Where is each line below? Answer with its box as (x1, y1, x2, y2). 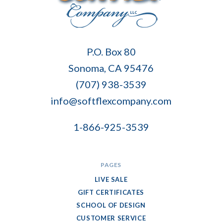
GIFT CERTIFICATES (77, 188, 145, 197)
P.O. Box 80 (86, 46, 136, 58)
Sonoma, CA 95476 (68, 62, 154, 74)
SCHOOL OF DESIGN (76, 201, 146, 210)
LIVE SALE (94, 175, 128, 184)
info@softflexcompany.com (51, 95, 171, 107)
